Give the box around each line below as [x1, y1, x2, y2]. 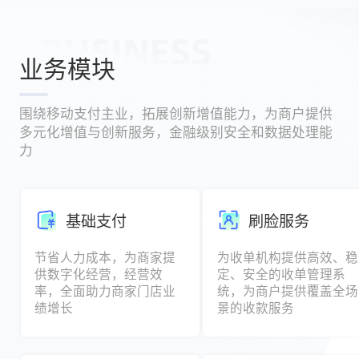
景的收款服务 [216, 297, 294, 316]
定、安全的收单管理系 [216, 264, 345, 282]
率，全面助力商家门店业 [34, 280, 176, 299]
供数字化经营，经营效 [34, 264, 163, 282]
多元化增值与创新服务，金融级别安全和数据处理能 [18, 121, 333, 141]
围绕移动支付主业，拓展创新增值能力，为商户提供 [18, 103, 333, 123]
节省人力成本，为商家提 [34, 247, 176, 265]
